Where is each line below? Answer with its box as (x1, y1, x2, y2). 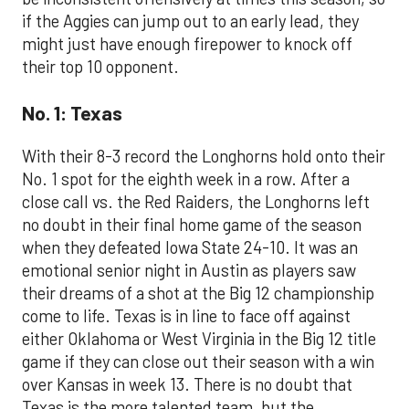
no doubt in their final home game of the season (22, 215, 362, 236)
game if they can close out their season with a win (22, 351, 374, 372)
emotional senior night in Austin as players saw (22, 260, 356, 281)
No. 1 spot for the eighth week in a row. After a (22, 169, 350, 190)
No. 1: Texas (22, 100, 122, 124)
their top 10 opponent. (22, 57, 179, 78)
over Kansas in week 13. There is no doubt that (22, 374, 352, 395)
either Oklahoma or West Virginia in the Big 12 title (22, 329, 376, 350)
